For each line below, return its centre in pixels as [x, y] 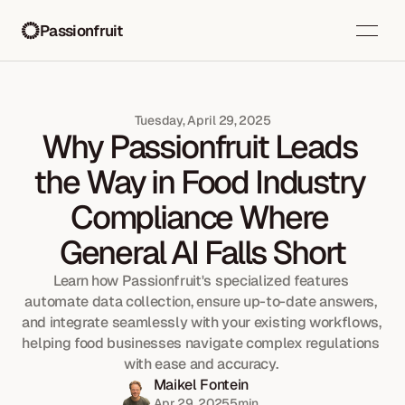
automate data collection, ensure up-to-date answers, [201, 301]
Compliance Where [199, 217]
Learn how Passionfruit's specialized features [201, 281]
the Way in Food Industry [199, 182]
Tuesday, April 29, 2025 [202, 120]
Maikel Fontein [201, 385]
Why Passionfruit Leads [199, 147]
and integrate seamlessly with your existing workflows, [202, 322]
